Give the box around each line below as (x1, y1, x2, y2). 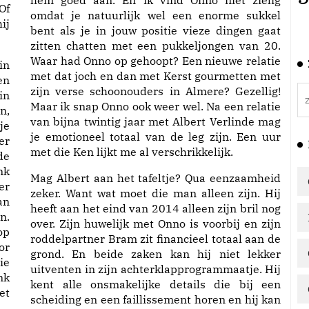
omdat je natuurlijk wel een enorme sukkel (30, 8, 281, 22)
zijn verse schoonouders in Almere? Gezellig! (30, 84, 281, 98)
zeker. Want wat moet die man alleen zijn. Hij (30, 186, 281, 200)
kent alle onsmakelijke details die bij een (30, 277, 281, 291)
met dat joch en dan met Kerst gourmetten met (30, 69, 281, 83)
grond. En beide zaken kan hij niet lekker (30, 247, 281, 261)
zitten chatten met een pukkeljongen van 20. (30, 39, 281, 52)
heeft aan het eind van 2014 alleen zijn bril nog (30, 201, 281, 215)
